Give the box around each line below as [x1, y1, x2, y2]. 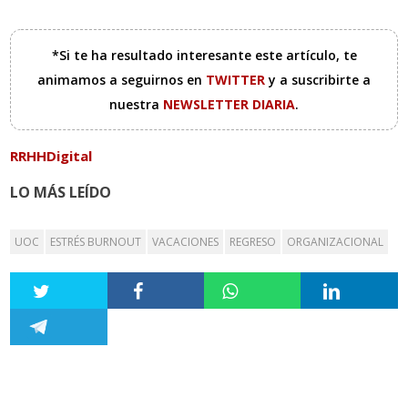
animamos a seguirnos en [37, 71, 206, 89]
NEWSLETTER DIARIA [163, 96, 295, 114]
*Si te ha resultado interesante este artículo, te [51, 46, 357, 65]
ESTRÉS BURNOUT [50, 234, 142, 250]
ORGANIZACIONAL [287, 234, 384, 250]
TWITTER [206, 71, 269, 89]
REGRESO [229, 234, 277, 250]
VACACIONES [152, 234, 219, 250]
